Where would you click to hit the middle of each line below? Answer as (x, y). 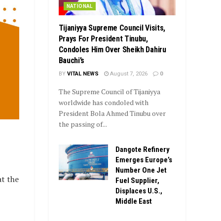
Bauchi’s (71, 61)
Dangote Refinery (142, 150)
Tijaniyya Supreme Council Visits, (112, 28)
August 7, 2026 (128, 74)
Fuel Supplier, (137, 181)
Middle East (133, 202)
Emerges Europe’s (144, 160)
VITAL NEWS (83, 74)
